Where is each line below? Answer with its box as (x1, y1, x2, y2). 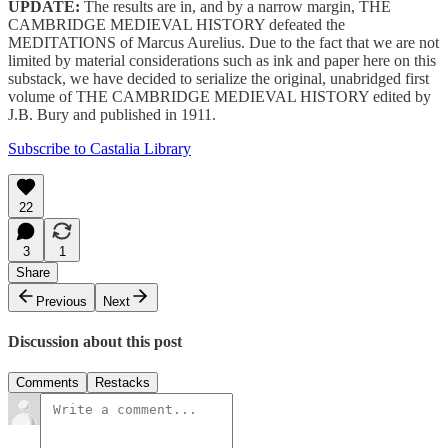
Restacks (95, 375, 150, 391)
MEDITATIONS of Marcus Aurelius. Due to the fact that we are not (8, 33, 439, 51)
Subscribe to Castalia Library (8, 139, 191, 157)
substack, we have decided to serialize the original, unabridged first (8, 69, 429, 87)
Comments (16, 375, 79, 391)
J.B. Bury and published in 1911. (8, 105, 216, 123)
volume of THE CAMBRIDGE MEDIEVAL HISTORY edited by (8, 87, 431, 105)
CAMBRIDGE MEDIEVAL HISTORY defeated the (8, 15, 345, 33)
